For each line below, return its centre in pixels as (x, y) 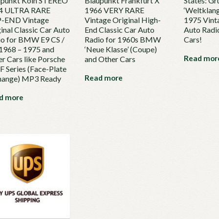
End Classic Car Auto (119, 30)
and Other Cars (110, 59)
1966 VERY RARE (114, 10)
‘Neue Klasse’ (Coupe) (120, 49)
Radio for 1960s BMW (122, 40)
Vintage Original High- (122, 20)
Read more (103, 78)
